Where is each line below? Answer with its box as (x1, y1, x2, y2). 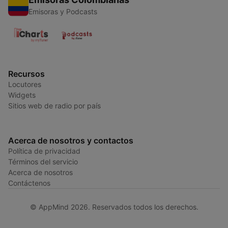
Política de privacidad (8, 147, 80, 156)
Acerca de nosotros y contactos (8, 135, 133, 146)
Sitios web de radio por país (8, 101, 101, 110)
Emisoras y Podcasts (28, 7, 97, 16)
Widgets (8, 91, 36, 100)
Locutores (8, 80, 41, 89)
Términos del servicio (8, 157, 78, 166)
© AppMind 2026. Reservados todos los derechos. (30, 203, 198, 212)
